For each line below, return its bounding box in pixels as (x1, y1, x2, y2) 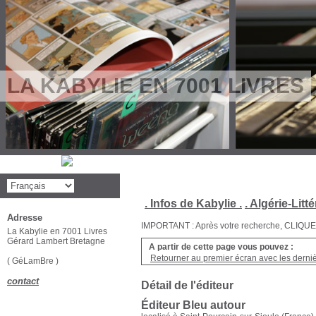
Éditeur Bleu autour (141, 299, 245, 311)
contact (7, 276, 39, 286)
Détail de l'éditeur (141, 279, 233, 291)
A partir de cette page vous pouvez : (149, 242, 293, 252)
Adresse (7, 212, 42, 223)
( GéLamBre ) (7, 256, 61, 266)
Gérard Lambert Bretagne (7, 236, 105, 246)
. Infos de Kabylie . (145, 197, 242, 209)
